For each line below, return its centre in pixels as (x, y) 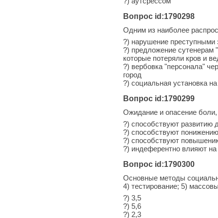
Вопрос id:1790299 (159, 98)
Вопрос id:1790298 (159, 16)
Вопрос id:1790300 (159, 164)
